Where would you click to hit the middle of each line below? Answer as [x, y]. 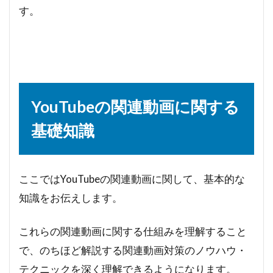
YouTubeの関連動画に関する [135, 106]
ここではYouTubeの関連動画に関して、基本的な [132, 179]
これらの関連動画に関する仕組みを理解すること [133, 231]
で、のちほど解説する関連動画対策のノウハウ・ [133, 250]
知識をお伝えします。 [71, 197]
